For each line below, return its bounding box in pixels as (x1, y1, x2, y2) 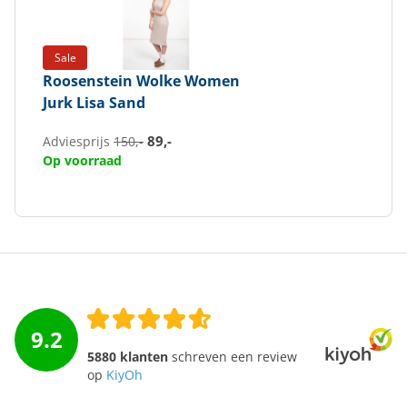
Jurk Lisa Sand (43, 93, 145, 113)
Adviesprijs (43, 134, 114, 150)
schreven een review (168, 349, 297, 365)
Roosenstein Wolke (43, 71, 181, 91)
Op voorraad (43, 152, 122, 169)
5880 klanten (87, 349, 168, 365)
